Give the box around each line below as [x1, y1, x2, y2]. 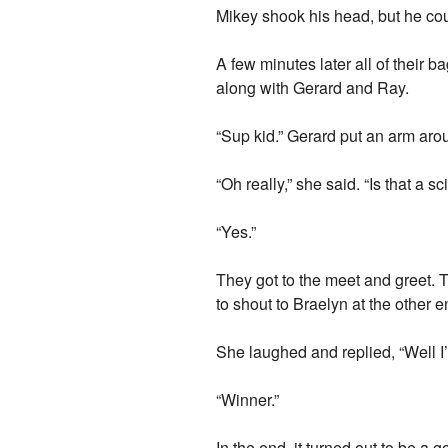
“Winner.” [216, 387, 280, 411]
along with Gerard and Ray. [216, 75, 410, 99]
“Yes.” [216, 219, 257, 243]
